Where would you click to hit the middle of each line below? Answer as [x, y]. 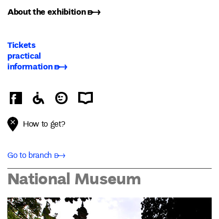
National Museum [74, 178]
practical [24, 55]
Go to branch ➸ [36, 156]
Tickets [22, 44]
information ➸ [37, 66]
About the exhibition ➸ [54, 12]
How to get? [44, 124]
